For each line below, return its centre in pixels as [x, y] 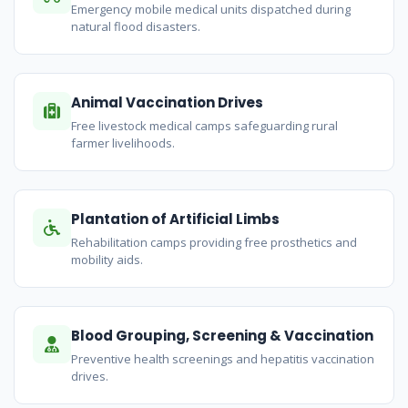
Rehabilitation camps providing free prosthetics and [214, 243]
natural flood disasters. [136, 27]
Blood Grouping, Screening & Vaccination [222, 336]
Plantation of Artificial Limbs [175, 219]
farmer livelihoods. [123, 143]
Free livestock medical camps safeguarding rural [204, 126]
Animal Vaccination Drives [167, 103]
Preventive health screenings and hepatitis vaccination [223, 359]
